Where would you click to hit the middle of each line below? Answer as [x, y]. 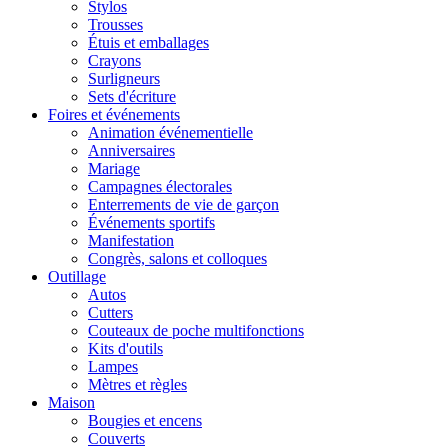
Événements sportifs [151, 223]
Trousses [115, 25]
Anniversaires [131, 151]
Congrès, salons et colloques [177, 259]
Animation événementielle [170, 133]
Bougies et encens [145, 421]
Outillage [77, 277]
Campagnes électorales [160, 187]
